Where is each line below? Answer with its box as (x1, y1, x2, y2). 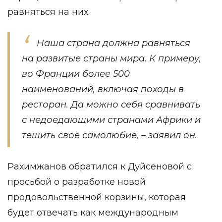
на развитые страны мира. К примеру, (22, 53, 201, 64)
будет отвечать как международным (7, 207, 178, 218)
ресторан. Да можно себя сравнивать (22, 99, 200, 110)
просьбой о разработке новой (7, 176, 146, 187)
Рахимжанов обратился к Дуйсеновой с (7, 161, 192, 172)
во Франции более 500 (22, 68, 130, 79)
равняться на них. (7, 6, 90, 17)
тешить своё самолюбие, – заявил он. (22, 130, 197, 141)
